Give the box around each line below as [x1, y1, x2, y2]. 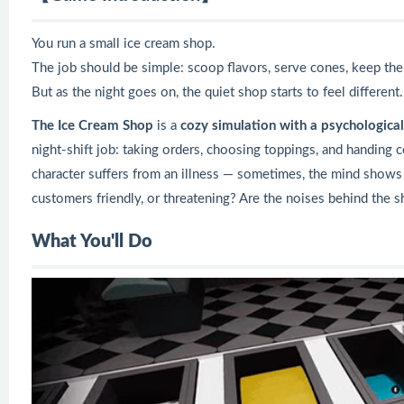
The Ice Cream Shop [32, 119, 157, 133]
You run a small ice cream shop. [32, 37, 216, 50]
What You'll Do [32, 233, 152, 251]
